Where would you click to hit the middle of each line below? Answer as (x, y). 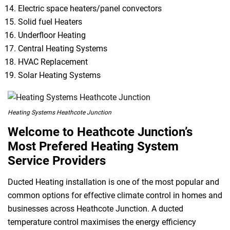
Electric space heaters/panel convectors (90, 8)
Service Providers (57, 160)
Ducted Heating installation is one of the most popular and (113, 182)
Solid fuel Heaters (50, 22)
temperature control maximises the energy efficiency (102, 222)
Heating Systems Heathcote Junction (60, 112)
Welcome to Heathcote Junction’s (100, 132)
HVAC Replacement (53, 62)
